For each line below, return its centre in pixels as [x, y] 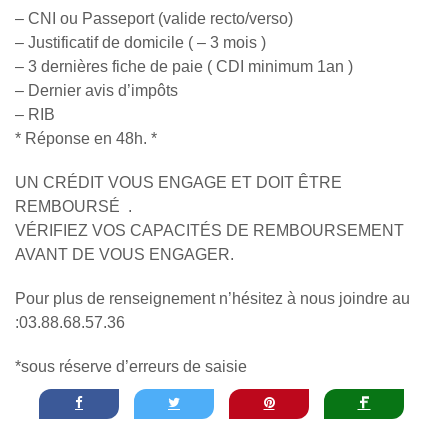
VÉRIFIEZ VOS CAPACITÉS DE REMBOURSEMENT [209, 230]
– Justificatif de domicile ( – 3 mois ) [140, 42]
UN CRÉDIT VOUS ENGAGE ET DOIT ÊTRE [178, 182]
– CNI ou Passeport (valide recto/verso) [154, 18]
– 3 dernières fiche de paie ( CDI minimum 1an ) [184, 66]
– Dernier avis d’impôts [96, 90]
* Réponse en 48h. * [86, 138]
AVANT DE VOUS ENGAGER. [124, 254]
